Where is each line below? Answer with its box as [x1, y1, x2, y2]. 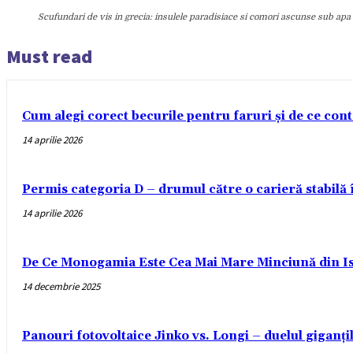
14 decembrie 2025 [22, 280, 100, 294]
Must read [6, 44, 92, 69]
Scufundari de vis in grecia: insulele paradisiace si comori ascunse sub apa [38, 12, 351, 23]
